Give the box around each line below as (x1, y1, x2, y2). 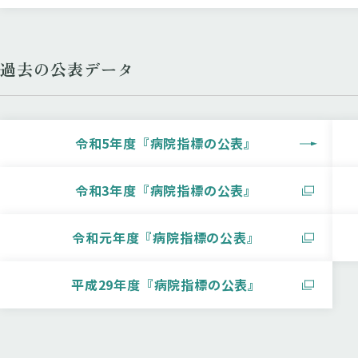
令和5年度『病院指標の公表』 (74, 133, 258, 153)
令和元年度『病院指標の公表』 (72, 228, 261, 247)
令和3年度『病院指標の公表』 (74, 181, 258, 200)
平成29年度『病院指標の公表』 (71, 275, 262, 294)
